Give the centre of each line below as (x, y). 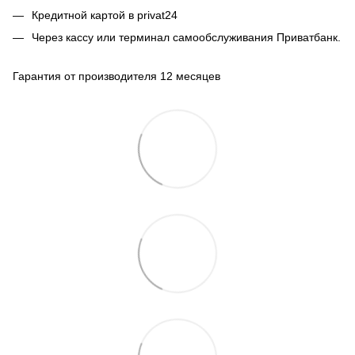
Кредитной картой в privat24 (105, 15)
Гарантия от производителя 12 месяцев (116, 76)
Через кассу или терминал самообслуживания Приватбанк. (186, 38)
